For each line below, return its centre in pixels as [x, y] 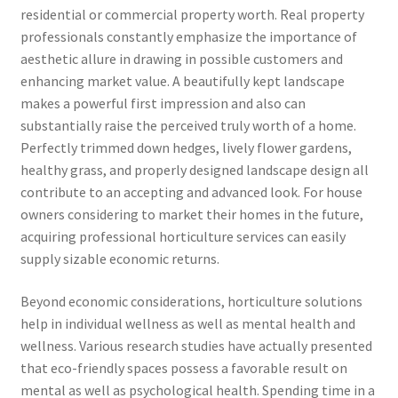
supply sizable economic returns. [119, 259]
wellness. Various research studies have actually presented [196, 346]
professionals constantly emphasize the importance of [188, 37]
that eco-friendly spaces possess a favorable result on [183, 368]
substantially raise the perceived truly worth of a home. [188, 126]
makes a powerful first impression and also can [163, 103]
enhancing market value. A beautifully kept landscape [182, 81]
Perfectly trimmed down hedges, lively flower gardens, [186, 148]
